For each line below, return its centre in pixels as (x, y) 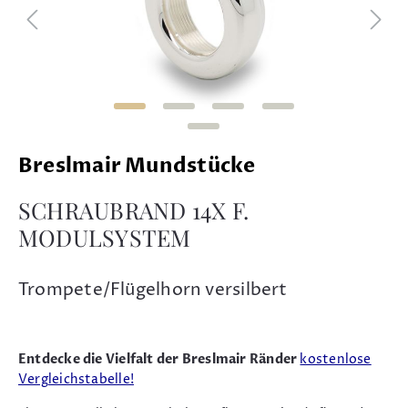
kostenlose (336, 359)
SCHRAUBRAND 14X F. (133, 209)
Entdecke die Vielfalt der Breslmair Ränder (158, 359)
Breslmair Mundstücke (137, 165)
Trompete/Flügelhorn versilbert (153, 290)
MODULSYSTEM (105, 237)
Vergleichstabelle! (76, 379)
